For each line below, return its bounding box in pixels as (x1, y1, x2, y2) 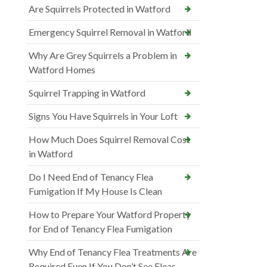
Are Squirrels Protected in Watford (29, 3, 170, 15)
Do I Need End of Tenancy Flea (29, 171, 153, 183)
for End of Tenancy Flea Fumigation (29, 223, 172, 235)
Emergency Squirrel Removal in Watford (29, 26, 191, 38)
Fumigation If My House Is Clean (29, 185, 162, 197)
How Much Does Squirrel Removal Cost (29, 133, 190, 145)
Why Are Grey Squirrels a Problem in (29, 49, 177, 61)
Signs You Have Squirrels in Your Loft (29, 110, 178, 122)
